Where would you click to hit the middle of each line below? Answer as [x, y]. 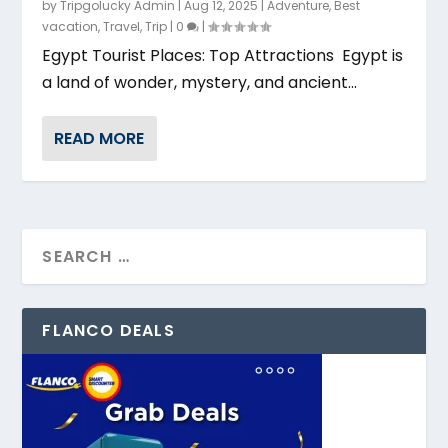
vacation [70, 26]
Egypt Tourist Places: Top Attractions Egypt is [223, 55]
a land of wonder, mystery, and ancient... [200, 82]
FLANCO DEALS [108, 330]
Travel [122, 26]
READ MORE [99, 138]
